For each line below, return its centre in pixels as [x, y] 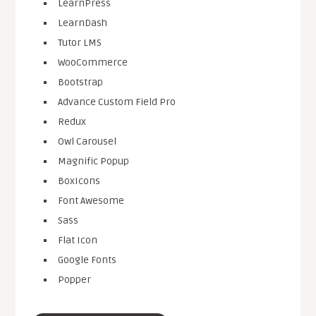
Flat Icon [78, 241]
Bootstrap [81, 83]
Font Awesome [91, 201]
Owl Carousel [87, 142]
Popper [75, 280]
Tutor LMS [80, 43]
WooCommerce [93, 63]
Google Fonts [87, 260]
